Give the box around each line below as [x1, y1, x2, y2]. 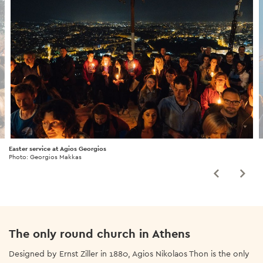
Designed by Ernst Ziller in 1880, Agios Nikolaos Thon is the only [9, 248, 249, 259]
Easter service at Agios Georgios [9, 144, 106, 153]
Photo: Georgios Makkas [9, 153, 82, 161]
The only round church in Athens [9, 226, 190, 242]
